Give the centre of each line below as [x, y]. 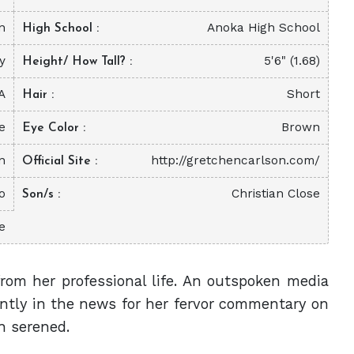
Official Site [59, 161]
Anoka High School [263, 27]
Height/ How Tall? [76, 61]
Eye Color [53, 128]
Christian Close [275, 193]
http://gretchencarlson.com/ [235, 160]
